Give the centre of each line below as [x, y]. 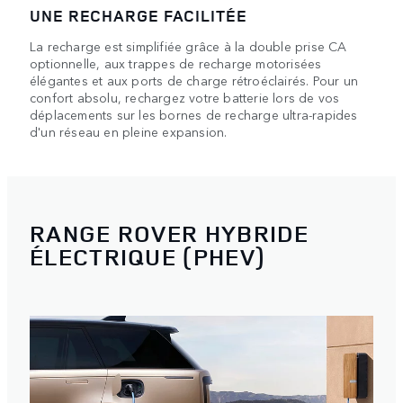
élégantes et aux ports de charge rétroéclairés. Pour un [194, 80]
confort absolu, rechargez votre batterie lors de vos [185, 97]
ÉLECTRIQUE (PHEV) [148, 257]
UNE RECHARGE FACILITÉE [139, 15]
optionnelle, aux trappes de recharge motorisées [176, 63]
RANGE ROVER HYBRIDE [170, 234]
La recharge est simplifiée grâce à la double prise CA [188, 45]
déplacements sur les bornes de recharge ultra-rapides [194, 114]
